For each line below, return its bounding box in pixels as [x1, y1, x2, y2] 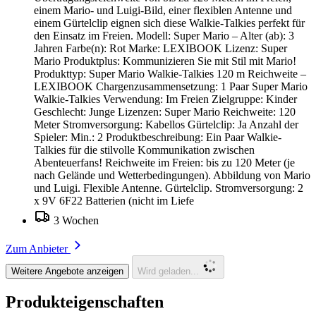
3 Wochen [54, 214, 99, 226]
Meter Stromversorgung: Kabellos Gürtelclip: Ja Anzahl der [34, 118, 298, 130]
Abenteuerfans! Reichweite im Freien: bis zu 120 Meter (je [34, 156, 295, 169]
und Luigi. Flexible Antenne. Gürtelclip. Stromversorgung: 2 [34, 181, 303, 194]
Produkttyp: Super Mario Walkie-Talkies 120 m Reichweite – [34, 67, 306, 80]
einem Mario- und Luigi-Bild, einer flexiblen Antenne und [34, 4, 292, 16]
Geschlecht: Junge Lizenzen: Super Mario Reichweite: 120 [34, 105, 296, 118]
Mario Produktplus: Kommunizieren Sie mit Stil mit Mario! [34, 54, 296, 67]
